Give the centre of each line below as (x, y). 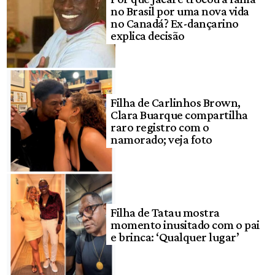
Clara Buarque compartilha (179, 114)
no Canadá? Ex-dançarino (175, 24)
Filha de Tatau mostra (165, 212)
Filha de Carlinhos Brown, (176, 102)
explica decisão (148, 36)
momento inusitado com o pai (185, 224)
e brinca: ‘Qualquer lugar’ (175, 237)
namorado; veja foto (161, 139)
